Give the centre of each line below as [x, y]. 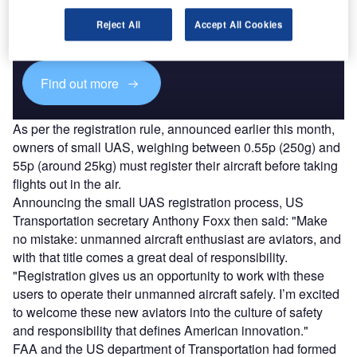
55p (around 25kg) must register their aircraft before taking [175, 165]
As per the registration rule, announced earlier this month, [174, 128]
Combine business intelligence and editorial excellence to [166, 12]
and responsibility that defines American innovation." [161, 330]
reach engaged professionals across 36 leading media [159, 26]
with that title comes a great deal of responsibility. [150, 257]
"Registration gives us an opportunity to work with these [169, 275]
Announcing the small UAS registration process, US [158, 202]
